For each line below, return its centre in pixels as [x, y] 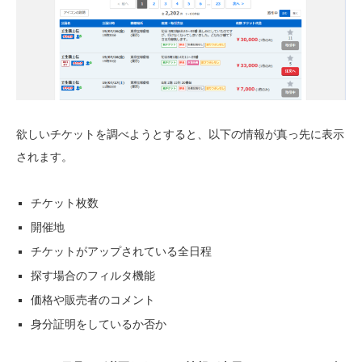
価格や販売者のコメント [93, 299]
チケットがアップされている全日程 [122, 251]
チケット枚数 [65, 202]
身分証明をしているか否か [99, 324]
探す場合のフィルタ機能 [93, 275]
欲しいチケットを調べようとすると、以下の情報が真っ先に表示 [180, 134]
